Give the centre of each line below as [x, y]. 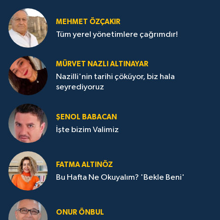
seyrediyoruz [80, 87]
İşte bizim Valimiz [87, 130]
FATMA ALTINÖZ [84, 165]
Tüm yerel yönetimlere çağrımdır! [117, 34]
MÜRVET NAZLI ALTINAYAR [102, 64]
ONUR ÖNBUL [80, 212]
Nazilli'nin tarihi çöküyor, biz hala [115, 77]
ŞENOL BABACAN [86, 117]
